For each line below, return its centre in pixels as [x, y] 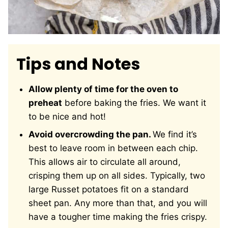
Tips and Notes [78, 64]
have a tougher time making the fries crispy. [119, 217]
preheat [45, 103]
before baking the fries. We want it [134, 103]
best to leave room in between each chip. [113, 148]
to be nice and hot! [68, 117]
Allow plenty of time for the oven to [103, 89]
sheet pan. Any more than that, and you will [118, 203]
